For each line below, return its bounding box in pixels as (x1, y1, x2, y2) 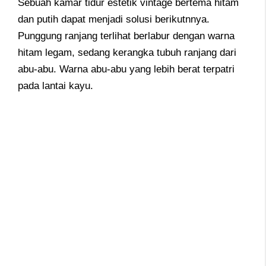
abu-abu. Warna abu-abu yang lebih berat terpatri (18, 63, 235, 75)
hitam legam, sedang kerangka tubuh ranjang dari (18, 46, 236, 58)
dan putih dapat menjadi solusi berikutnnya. (18, 13, 210, 25)
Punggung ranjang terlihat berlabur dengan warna (18, 30, 235, 42)
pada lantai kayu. (18, 80, 93, 91)
